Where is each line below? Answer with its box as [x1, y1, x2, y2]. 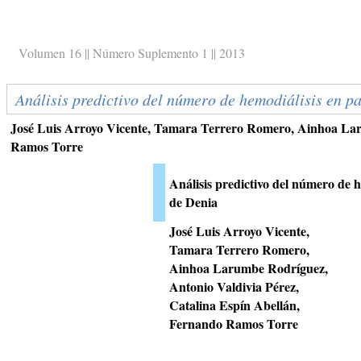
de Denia [169, 193, 218, 211]
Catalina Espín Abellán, [169, 296, 300, 314]
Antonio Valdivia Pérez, [169, 277, 299, 296]
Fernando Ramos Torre [169, 314, 298, 333]
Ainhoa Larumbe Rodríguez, [169, 259, 328, 277]
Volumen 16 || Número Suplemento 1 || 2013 [19, 44, 245, 61]
